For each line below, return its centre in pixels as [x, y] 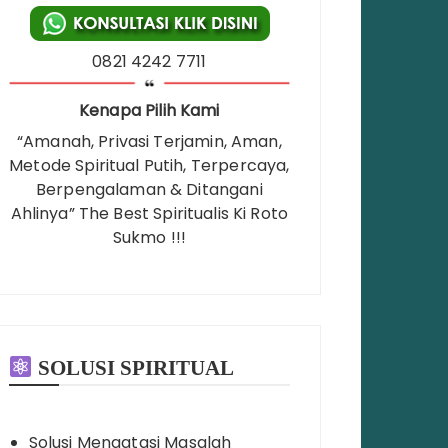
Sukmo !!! [149, 238]
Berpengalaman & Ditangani [149, 190]
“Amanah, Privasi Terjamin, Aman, [149, 142]
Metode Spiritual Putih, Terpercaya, [149, 166]
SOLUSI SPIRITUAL [133, 368]
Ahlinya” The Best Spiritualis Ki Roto [149, 214]
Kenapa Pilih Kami [149, 111]
